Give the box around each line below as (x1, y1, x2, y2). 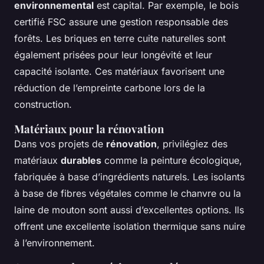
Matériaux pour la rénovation (14, 121, 164, 137)
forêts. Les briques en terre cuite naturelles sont (14, 32, 226, 45)
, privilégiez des (157, 138, 227, 150)
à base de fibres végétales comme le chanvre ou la (14, 187, 241, 200)
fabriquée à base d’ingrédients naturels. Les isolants (14, 171, 245, 183)
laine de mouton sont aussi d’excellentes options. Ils (14, 204, 244, 216)
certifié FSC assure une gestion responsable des (14, 16, 228, 28)
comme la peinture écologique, (101, 154, 242, 167)
